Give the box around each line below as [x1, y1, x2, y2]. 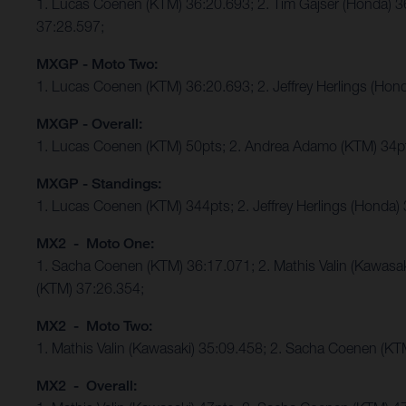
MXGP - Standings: [36, 175, 161, 193]
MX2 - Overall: [36, 377, 137, 395]
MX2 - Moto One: [36, 235, 154, 253]
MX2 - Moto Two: [36, 317, 152, 335]
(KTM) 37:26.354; [36, 280, 144, 297]
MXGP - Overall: [36, 115, 142, 133]
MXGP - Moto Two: [36, 55, 158, 73]
